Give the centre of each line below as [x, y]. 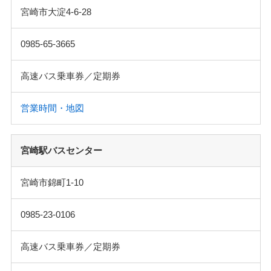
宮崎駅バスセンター [61, 150]
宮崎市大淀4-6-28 [56, 11]
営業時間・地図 [52, 108]
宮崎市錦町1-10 [52, 182]
